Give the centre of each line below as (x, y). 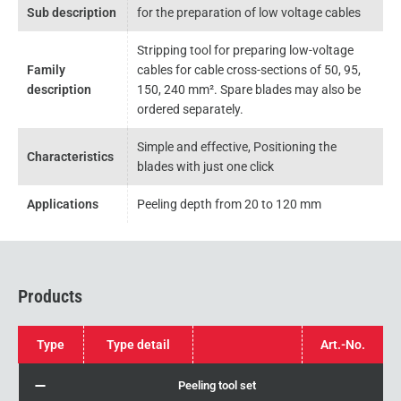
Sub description (72, 13)
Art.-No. (343, 345)
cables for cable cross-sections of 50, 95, (249, 70)
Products (50, 296)
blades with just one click (205, 166)
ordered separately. (190, 109)
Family (46, 70)
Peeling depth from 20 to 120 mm (229, 204)
